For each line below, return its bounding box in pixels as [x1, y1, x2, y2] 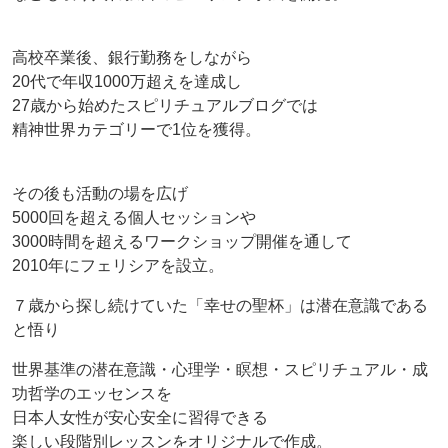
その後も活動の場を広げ [12, 185, 188, 203]
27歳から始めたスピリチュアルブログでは [12, 97, 318, 115]
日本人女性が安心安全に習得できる [12, 409, 268, 427]
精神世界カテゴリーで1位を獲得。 [12, 121, 261, 139]
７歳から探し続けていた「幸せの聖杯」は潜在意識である [12, 297, 428, 315]
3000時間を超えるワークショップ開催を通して [12, 233, 352, 251]
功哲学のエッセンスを [12, 385, 172, 403]
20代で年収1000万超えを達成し [12, 73, 242, 91]
